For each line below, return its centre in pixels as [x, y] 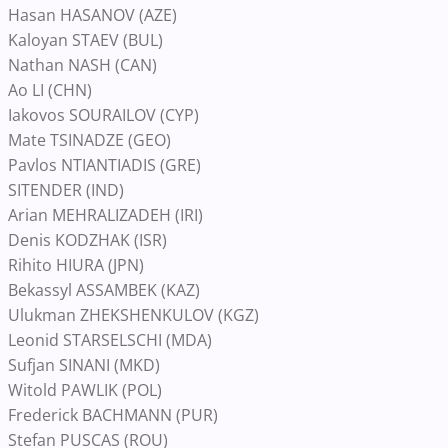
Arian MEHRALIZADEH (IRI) [105, 215]
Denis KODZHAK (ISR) [87, 240]
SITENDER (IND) [66, 190]
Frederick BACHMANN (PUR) [113, 415]
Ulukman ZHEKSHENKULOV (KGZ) [133, 315]
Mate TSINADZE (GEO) [89, 140]
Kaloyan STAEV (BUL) [85, 40]
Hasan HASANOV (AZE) [92, 15]
